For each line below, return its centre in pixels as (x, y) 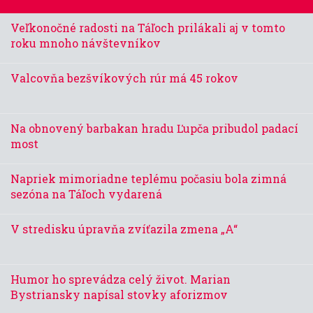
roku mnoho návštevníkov (86, 43)
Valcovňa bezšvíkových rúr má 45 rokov (124, 78)
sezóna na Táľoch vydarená (86, 194)
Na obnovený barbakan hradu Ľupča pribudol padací (154, 129)
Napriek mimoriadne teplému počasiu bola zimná (148, 179)
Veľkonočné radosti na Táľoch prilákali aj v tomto (148, 28)
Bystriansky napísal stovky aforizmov (119, 295)
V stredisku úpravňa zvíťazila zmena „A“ (124, 229)
